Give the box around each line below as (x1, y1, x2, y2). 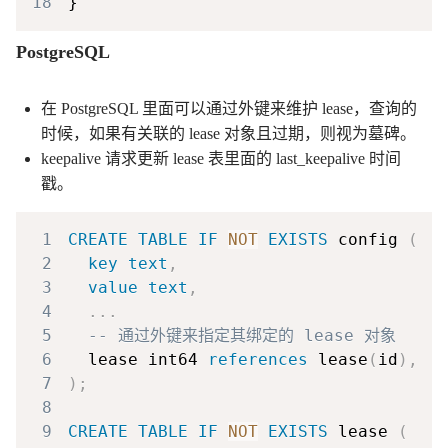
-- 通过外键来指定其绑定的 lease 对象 (88, 325, 396, 345)
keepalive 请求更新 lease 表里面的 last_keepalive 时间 (41, 149, 401, 167)
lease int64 (68, 349, 208, 369)
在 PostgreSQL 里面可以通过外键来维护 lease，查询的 (41, 99, 417, 117)
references (208, 349, 308, 369)
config (328, 229, 408, 249)
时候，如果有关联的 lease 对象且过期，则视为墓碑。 (41, 124, 416, 142)
